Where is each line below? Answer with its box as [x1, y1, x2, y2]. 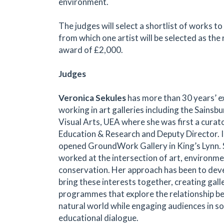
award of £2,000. [58, 44, 123, 55]
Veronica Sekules [58, 92, 126, 103]
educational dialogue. [58, 212, 138, 223]
